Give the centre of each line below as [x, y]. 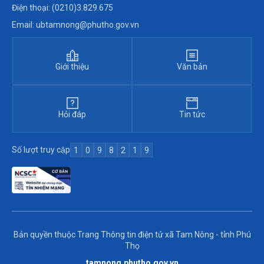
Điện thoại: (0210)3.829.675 [62, 7]
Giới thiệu [72, 66]
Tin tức [192, 114]
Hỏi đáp [72, 114]
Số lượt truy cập [41, 149]
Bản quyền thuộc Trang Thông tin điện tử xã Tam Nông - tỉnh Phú [132, 235]
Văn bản [192, 66]
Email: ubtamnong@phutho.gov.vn [75, 24]
